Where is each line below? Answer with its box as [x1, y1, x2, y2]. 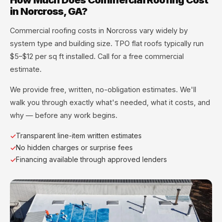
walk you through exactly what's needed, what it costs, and [10, 98, 210, 107]
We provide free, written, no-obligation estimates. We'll [10, 85, 196, 94]
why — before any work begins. [10, 111, 117, 119]
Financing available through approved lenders [16, 155, 167, 164]
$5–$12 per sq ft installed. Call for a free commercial [10, 52, 184, 61]
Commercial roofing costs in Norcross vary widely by [10, 26, 188, 35]
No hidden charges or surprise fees [16, 143, 133, 152]
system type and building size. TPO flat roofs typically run [10, 39, 204, 48]
